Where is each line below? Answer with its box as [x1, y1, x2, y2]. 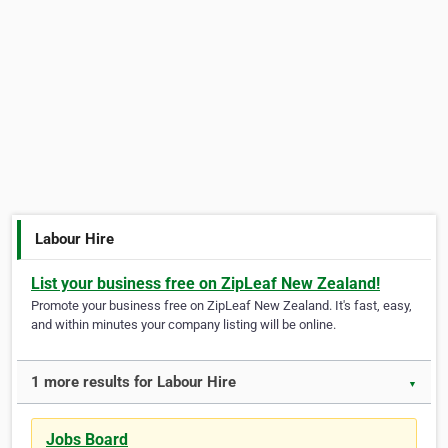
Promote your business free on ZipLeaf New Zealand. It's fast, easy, [31, 298, 412, 314]
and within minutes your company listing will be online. [31, 317, 336, 333]
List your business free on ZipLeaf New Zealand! [31, 274, 380, 294]
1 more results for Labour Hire [31, 373, 236, 392]
